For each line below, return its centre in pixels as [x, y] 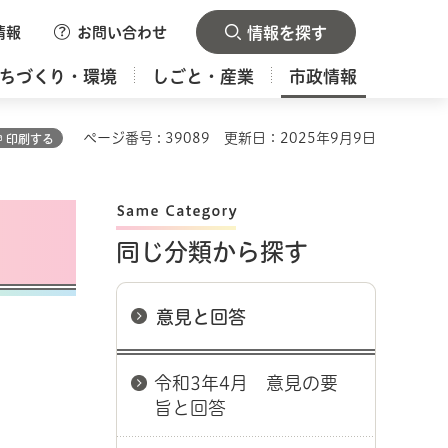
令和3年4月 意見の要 [246, 383]
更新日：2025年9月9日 [300, 138]
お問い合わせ [122, 32]
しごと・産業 [203, 76]
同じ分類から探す [212, 252]
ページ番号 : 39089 [146, 138]
